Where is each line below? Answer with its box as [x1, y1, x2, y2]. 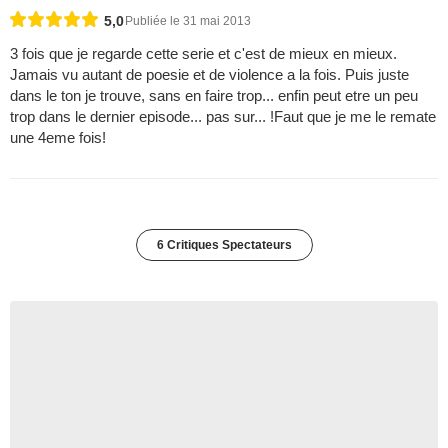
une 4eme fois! [10, 129, 106, 147]
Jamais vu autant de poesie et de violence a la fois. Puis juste [10, 66, 409, 84]
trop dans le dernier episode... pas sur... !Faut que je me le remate [10, 108, 436, 126]
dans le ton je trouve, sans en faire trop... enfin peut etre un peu [10, 87, 418, 105]
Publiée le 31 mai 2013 [125, 14, 251, 29]
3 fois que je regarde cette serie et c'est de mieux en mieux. [10, 45, 397, 63]
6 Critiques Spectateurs [156, 238, 292, 253]
